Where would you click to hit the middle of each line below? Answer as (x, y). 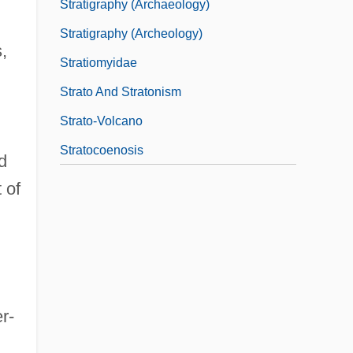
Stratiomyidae (98, 62)
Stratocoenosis (102, 150)
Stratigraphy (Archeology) (131, 33)
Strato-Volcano (101, 121)
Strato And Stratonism (121, 91)
